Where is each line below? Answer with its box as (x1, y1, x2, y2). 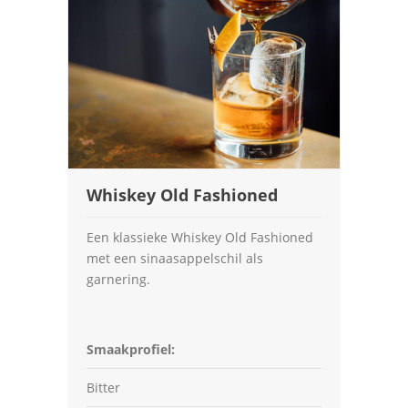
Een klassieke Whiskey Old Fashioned (87, 229, 313, 246)
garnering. (87, 270, 150, 288)
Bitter (87, 379, 120, 396)
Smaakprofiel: (87, 341, 175, 358)
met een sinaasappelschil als (87, 250, 263, 267)
